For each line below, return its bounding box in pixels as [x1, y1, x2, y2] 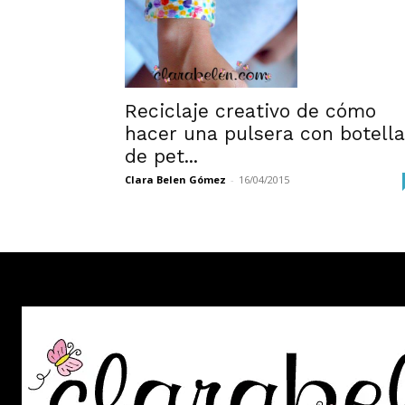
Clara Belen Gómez [125, 173, 226, 187]
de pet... [125, 145, 198, 168]
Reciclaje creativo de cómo [125, 99, 376, 123]
